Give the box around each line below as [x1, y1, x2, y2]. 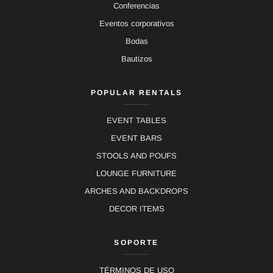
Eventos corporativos [99, 19, 174, 29]
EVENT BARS [111, 133, 162, 143]
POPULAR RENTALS [90, 88, 183, 97]
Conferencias [113, 1, 160, 11]
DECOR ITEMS [108, 204, 165, 214]
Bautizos [121, 54, 152, 64]
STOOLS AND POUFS [96, 151, 177, 161]
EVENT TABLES [107, 116, 166, 126]
